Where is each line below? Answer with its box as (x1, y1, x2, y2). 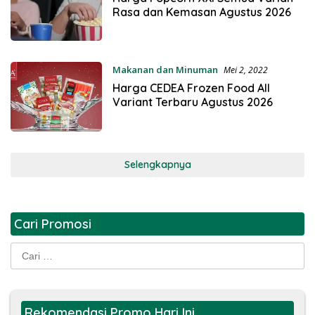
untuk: (10, 257, 37, 271)
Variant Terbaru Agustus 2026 (112, 95, 273, 110)
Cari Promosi (14, 215, 91, 232)
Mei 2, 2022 (223, 64, 268, 77)
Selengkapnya (124, 157, 191, 171)
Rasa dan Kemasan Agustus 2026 (112, 4, 291, 19)
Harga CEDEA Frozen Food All (112, 81, 270, 96)
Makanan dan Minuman (112, 63, 218, 77)
